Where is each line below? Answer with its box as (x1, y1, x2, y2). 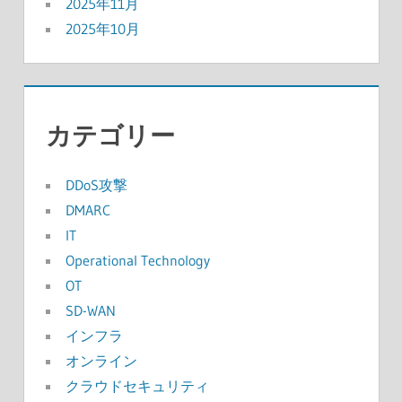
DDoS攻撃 (65, 176, 127, 195)
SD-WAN (65, 301, 116, 320)
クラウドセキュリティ (65, 377, 209, 396)
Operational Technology (65, 251, 210, 270)
